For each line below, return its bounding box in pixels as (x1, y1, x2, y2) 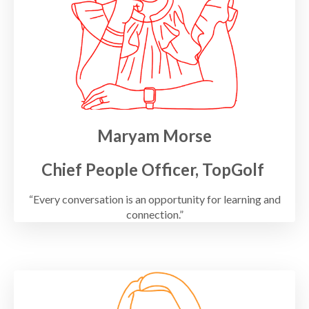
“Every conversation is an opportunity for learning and (28, 192, 281, 206)
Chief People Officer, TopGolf (41, 159, 268, 180)
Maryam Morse (97, 126, 212, 146)
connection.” (126, 208, 183, 221)
